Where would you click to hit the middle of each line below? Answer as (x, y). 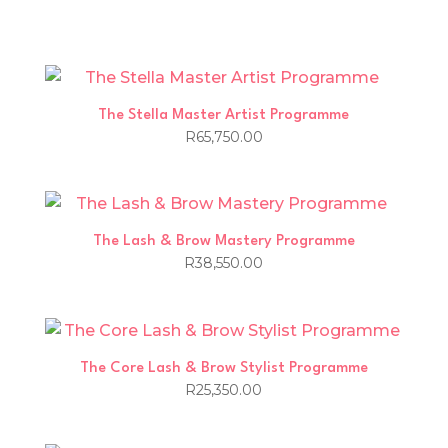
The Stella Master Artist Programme (224, 116)
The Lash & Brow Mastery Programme (223, 242)
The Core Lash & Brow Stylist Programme (223, 368)
